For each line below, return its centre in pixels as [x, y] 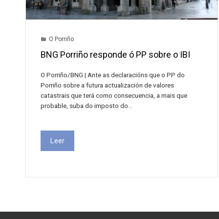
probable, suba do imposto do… [87, 105]
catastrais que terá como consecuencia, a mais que [114, 95]
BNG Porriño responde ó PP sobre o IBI [115, 54]
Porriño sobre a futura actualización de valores [107, 85]
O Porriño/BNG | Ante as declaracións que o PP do [113, 75]
